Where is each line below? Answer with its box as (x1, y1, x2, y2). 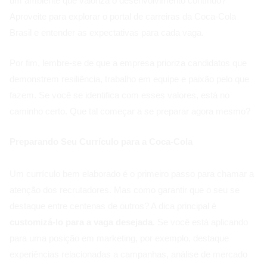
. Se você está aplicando (153, 217, 248, 228)
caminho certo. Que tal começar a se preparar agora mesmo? (10, 106, 250, 117)
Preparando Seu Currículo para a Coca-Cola (10, 136, 193, 147)
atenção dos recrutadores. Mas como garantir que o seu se (10, 185, 240, 195)
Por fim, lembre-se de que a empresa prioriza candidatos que (10, 58, 247, 69)
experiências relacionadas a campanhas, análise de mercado (10, 249, 247, 260)
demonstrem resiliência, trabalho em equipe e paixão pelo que (10, 74, 249, 85)
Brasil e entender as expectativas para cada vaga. (10, 27, 204, 38)
